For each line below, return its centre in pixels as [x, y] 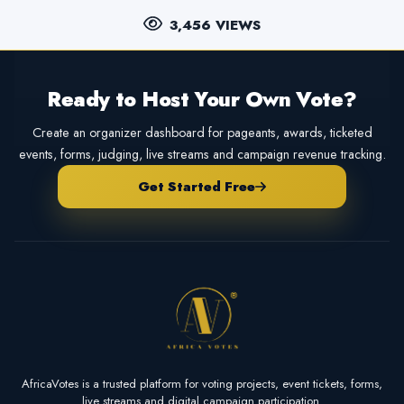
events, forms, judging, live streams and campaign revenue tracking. [202, 154]
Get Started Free [196, 186]
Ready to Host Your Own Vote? [202, 99]
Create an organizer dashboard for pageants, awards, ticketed [202, 132]
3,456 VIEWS [215, 25]
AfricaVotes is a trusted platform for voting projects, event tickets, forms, [202, 384]
